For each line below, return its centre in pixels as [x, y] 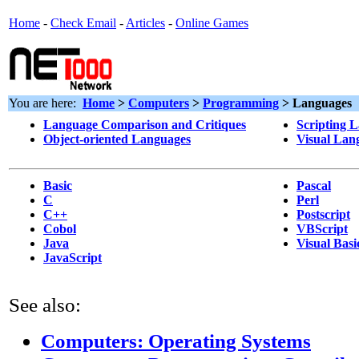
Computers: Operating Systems [176, 341]
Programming [241, 103]
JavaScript [73, 258]
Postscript [323, 214]
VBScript [322, 229]
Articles [145, 23]
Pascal [314, 186]
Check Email [83, 23]
